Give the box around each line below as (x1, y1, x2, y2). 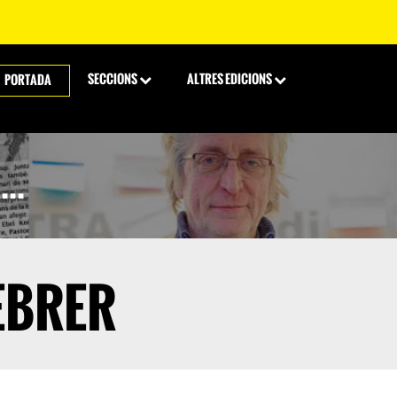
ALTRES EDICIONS (187, 70, 274, 89)
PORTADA (4, 71, 51, 90)
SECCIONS (88, 70, 139, 89)
